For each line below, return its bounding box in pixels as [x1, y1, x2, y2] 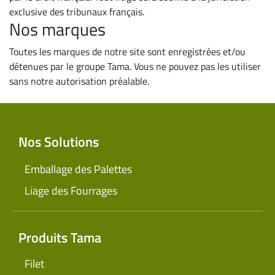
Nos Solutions [18, 131, 99, 153]
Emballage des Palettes [25, 161, 132, 178]
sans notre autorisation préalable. [9, 74, 149, 88]
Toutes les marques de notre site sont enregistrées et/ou [9, 44, 246, 59]
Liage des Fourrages [25, 182, 117, 199]
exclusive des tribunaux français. [9, 4, 144, 19]
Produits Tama [18, 227, 101, 249]
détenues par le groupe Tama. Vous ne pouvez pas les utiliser [9, 59, 261, 74]
